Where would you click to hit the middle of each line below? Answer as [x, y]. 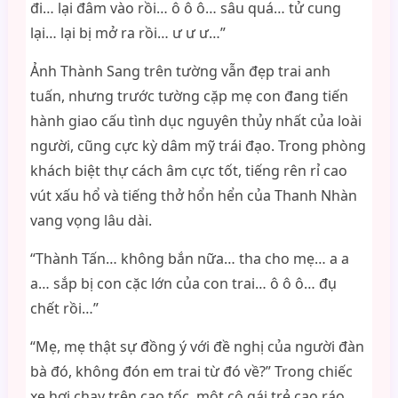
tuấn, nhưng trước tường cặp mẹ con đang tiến [189, 96]
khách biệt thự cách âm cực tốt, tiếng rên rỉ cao [188, 171]
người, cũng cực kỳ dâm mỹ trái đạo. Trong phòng [198, 146]
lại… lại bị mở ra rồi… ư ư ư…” [127, 33]
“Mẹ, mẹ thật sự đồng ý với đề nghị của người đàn [197, 346]
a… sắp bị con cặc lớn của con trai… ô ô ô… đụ [183, 283]
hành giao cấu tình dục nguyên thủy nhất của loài [195, 121]
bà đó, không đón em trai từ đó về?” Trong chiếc [191, 371]
